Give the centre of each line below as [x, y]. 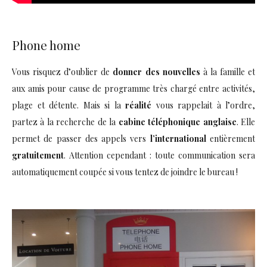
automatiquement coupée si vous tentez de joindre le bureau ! [125, 172]
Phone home [46, 44]
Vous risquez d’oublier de [63, 72]
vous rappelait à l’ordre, [203, 105]
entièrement [231, 138]
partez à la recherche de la [65, 122]
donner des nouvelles [156, 72]
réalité [138, 105]
